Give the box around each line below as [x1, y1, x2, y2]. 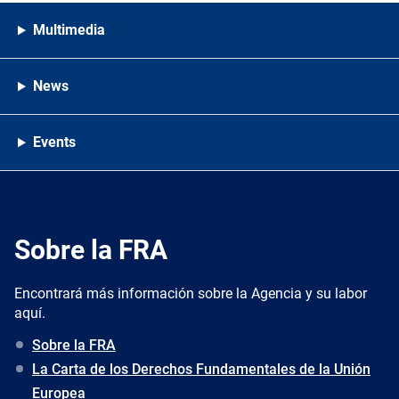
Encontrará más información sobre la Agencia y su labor [14, 285, 367, 303]
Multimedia [32, 21, 105, 39]
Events [32, 134, 76, 151]
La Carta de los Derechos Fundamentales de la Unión [32, 361, 370, 379]
